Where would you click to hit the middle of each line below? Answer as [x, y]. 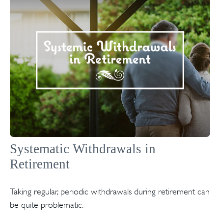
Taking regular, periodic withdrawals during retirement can [110, 191]
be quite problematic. [47, 205]
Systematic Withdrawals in [83, 149]
